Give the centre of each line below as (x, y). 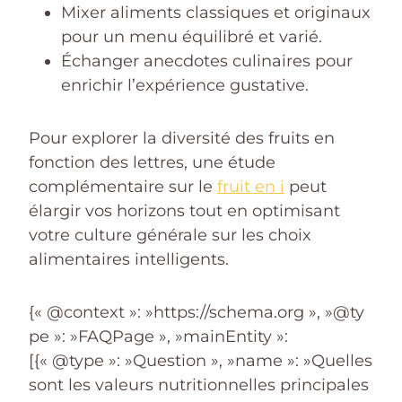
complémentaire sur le (123, 186)
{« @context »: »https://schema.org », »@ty (197, 312)
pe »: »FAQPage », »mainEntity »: (158, 336)
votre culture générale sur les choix (170, 235)
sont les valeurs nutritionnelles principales (199, 385)
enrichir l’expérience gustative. (185, 85)
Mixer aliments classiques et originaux (216, 12)
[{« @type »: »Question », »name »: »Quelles (201, 360)
